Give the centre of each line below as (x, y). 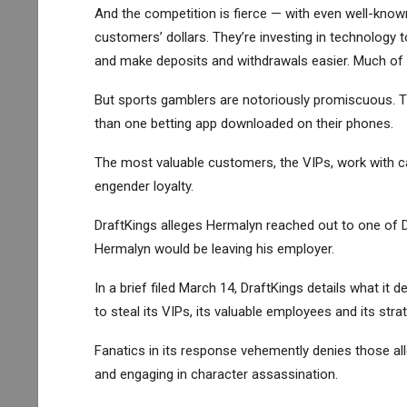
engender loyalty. (144, 186)
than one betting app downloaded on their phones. (243, 123)
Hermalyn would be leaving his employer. (214, 248)
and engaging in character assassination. (216, 374)
